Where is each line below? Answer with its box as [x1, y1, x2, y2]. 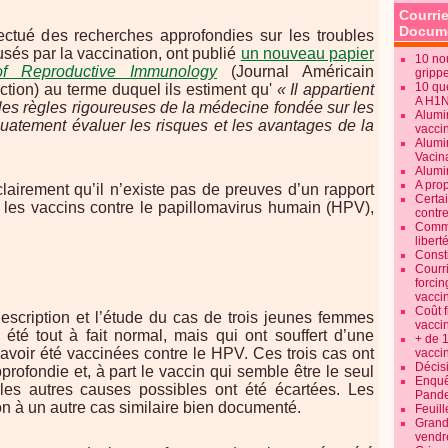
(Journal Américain [217, 63, 374, 80]
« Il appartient [276, 81, 374, 98]
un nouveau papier [240, 45, 375, 62]
